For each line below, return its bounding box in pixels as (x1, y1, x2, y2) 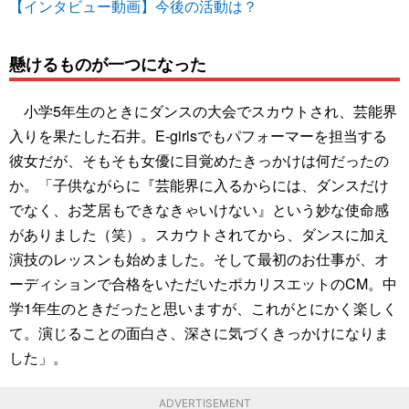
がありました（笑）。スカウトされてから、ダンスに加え (9, 224, 389, 246)
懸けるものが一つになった (9, 50, 206, 76)
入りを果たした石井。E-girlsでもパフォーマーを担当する (9, 125, 387, 147)
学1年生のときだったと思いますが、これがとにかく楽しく (9, 298, 397, 320)
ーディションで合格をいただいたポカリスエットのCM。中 (9, 273, 397, 295)
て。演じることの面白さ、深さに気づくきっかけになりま (9, 322, 389, 344)
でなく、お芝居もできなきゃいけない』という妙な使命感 (9, 199, 389, 221)
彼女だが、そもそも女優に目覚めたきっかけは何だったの (9, 150, 389, 172)
